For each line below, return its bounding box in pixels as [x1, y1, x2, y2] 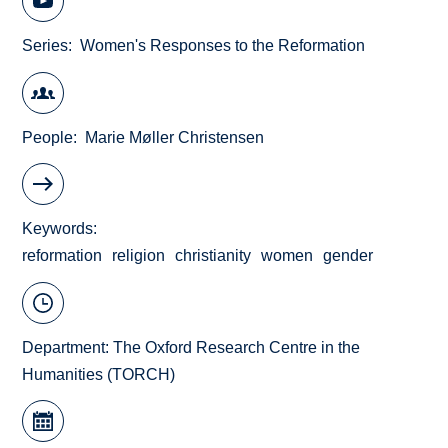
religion [112, 247, 166, 265]
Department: [22, 338, 114, 356]
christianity [175, 247, 252, 265]
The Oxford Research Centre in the [113, 338, 361, 356]
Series [22, 37, 69, 55]
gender [323, 247, 374, 265]
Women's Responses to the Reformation [80, 37, 366, 55]
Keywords [22, 220, 94, 238]
